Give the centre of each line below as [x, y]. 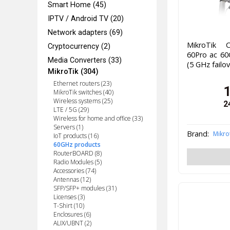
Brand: [198, 134]
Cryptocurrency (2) [79, 47]
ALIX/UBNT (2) [72, 223]
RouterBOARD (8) [77, 153]
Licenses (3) [69, 197]
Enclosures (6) [72, 214]
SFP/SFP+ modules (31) [85, 188]
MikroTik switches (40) [83, 92]
